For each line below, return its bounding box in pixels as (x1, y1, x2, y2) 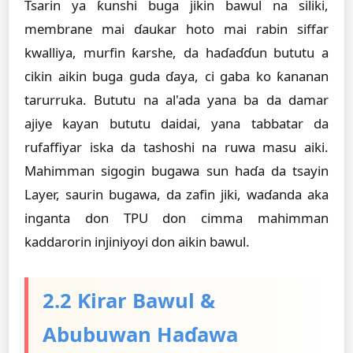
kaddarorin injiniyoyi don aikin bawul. (24, 232, 250, 251)
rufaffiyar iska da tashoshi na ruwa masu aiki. (24, 138, 329, 156)
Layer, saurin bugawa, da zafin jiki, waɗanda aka (24, 185, 329, 203)
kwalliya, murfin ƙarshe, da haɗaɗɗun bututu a (24, 43, 329, 61)
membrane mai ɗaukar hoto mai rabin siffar (24, 20, 329, 38)
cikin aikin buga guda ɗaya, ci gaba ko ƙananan (24, 67, 329, 85)
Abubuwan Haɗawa (43, 321, 238, 348)
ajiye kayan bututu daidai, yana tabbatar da (24, 114, 329, 132)
